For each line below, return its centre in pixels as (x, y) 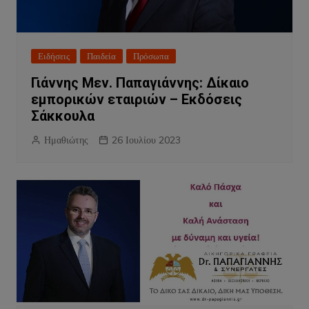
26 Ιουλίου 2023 (146, 140)
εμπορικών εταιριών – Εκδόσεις (136, 99)
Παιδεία (101, 56)
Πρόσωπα (151, 56)
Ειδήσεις (53, 56)
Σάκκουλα (62, 116)
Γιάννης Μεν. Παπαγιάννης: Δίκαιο (140, 82)
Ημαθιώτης (66, 140)
